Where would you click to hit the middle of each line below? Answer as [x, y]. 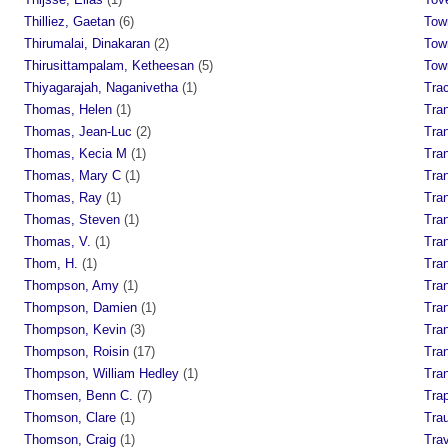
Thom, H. [51, 263]
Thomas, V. [57, 241]
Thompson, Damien [80, 307]
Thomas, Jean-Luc [78, 131]
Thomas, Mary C [72, 175]
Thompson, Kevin [75, 329]
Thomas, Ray [63, 197]
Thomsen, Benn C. [78, 395]
